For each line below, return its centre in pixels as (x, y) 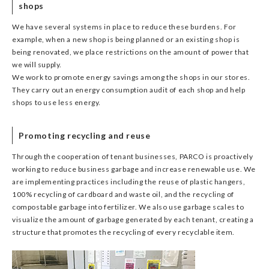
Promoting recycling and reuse (85, 135)
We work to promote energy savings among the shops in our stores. (131, 77)
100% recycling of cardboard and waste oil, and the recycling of (123, 194)
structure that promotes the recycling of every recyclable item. (123, 232)
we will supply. (37, 65)
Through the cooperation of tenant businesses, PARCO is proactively (133, 156)
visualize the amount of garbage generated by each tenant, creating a (133, 219)
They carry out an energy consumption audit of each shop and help (129, 90)
